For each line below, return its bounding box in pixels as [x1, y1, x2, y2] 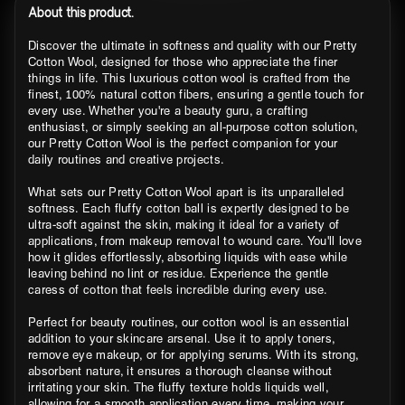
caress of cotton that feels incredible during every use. [28, 281, 328, 297]
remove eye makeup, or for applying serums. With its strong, [28, 346, 359, 362]
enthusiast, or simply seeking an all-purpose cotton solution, [28, 118, 358, 134]
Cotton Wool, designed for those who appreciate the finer [28, 53, 338, 69]
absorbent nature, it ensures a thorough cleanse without [28, 363, 333, 378]
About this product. [28, 3, 134, 21]
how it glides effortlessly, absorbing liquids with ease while [28, 249, 348, 264]
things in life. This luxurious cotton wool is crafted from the [28, 70, 351, 85]
